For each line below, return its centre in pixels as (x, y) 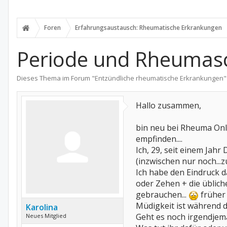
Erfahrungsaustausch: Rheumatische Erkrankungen (148, 28)
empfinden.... (159, 139)
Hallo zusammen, (168, 105)
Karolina (42, 207)
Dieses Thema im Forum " (56, 78)
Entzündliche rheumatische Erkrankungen (159, 78)
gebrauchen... (162, 195)
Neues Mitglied (46, 216)
